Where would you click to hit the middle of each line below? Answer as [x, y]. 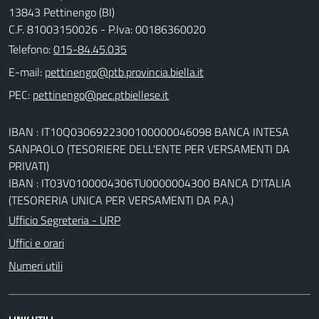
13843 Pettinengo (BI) [62, 12]
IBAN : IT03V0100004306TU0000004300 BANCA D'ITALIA [150, 183]
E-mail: [25, 72]
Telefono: [31, 49]
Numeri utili [36, 265]
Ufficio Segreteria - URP [64, 220]
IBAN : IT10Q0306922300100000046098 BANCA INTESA [149, 131]
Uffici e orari [36, 242]
